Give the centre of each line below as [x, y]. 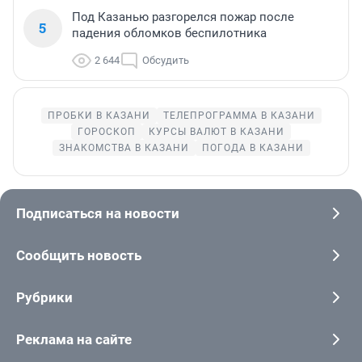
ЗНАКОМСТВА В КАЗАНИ [124, 147]
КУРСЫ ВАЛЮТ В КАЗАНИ [217, 131]
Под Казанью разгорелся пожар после [183, 17]
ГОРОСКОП [107, 131]
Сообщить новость [79, 255]
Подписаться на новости [98, 213]
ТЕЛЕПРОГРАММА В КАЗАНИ [239, 115]
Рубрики [44, 297]
